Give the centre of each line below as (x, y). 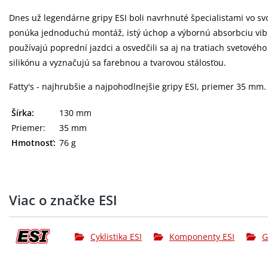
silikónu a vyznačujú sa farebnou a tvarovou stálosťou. (118, 63)
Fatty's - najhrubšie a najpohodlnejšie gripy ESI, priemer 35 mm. (138, 86)
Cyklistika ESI (116, 236)
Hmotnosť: (33, 143)
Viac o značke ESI (63, 200)
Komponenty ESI (202, 236)
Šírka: (23, 113)
